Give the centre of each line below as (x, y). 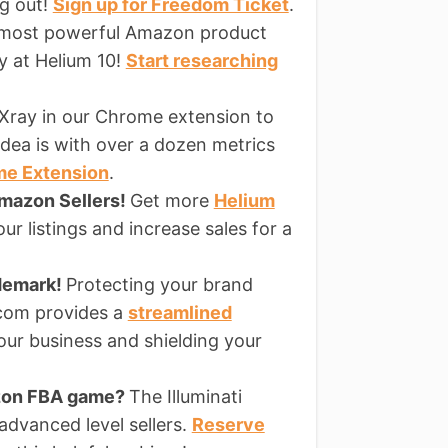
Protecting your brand (159, 284)
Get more (171, 200)
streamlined (179, 312)
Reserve (228, 424)
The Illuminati (185, 396)
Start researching (201, 60)
